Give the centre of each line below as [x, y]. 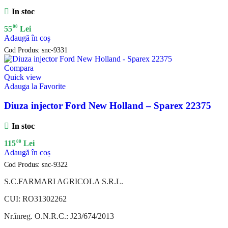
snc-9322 [55, 165]
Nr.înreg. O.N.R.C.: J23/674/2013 [59, 216]
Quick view [23, 77]
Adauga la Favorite [35, 86]
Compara [19, 68]
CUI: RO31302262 [35, 199]
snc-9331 [55, 50]
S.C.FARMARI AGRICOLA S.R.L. [64, 182]
